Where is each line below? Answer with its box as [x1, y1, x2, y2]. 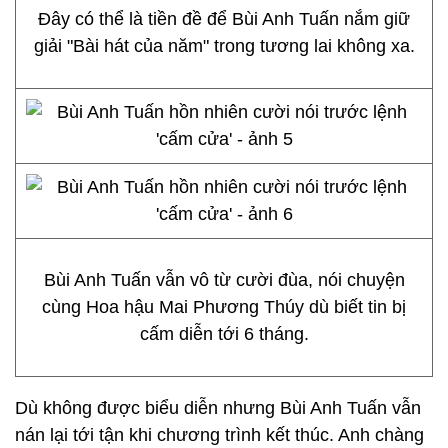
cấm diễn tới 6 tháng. [139, 324, 309, 344]
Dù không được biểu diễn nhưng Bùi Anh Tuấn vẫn [15, 398, 421, 418]
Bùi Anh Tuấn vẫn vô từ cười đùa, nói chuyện [43, 270, 405, 290]
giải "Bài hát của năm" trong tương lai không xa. [33, 36, 415, 56]
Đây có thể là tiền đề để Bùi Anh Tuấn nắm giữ [38, 9, 410, 29]
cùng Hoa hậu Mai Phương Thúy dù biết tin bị [42, 297, 406, 317]
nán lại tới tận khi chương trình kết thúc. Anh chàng [15, 425, 424, 445]
